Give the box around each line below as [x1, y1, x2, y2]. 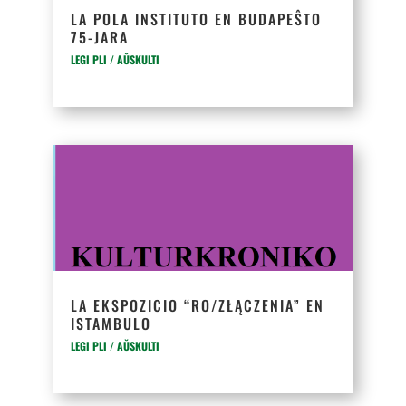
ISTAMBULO [71, 313, 152, 334]
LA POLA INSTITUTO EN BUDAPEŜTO [71, 8, 323, 30]
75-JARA [71, 26, 130, 48]
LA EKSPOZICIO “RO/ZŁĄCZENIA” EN [71, 295, 325, 316]
